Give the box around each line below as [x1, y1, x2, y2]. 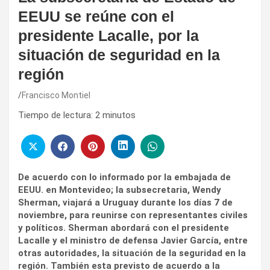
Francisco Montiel [22, 90, 90, 101]
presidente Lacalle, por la [18, 27, 199, 45]
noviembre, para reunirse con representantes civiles [18, 209, 248, 221]
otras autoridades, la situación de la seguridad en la [18, 247, 246, 259]
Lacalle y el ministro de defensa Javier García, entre [18, 234, 248, 246]
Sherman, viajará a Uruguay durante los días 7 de [18, 196, 233, 208]
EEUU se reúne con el [18, 8, 174, 25]
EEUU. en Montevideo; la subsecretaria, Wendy [18, 184, 221, 195]
